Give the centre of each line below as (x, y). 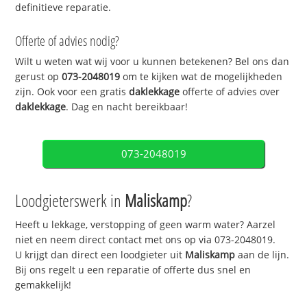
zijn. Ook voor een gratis (72, 92)
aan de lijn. (262, 255)
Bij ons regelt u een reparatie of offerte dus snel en (133, 270)
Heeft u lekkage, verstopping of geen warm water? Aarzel (146, 225)
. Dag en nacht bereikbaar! (127, 107)
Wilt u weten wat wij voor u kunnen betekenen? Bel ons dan (152, 62)
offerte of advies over (230, 92)
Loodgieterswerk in (70, 200)
